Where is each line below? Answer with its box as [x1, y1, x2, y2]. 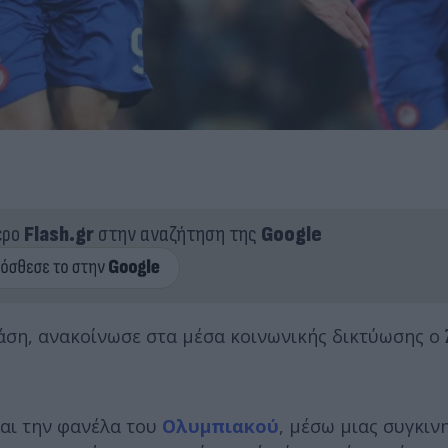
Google [260, 220, 322, 248]
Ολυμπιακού [162, 413, 279, 438]
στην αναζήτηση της [93, 220, 261, 248]
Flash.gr [23, 220, 94, 248]
